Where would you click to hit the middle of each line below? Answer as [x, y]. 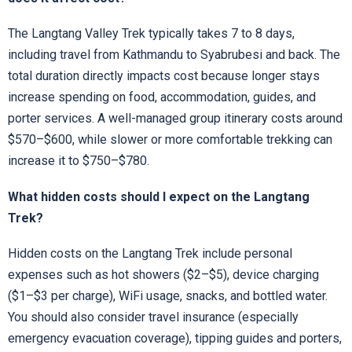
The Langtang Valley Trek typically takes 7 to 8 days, [151, 34]
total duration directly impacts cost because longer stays [164, 76]
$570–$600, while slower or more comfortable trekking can [170, 140]
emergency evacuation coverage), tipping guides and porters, [175, 338]
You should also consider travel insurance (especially [153, 317]
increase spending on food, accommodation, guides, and [162, 97]
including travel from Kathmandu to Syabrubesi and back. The [174, 55]
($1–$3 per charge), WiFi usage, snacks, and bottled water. [168, 295]
